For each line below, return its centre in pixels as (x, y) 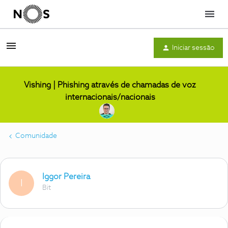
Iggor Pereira (66, 177)
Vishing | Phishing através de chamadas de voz (110, 85)
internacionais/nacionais (110, 97)
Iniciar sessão (193, 48)
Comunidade (36, 136)
